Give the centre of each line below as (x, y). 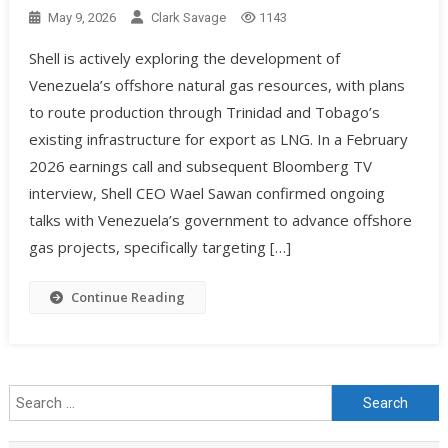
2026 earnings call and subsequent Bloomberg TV (200, 166)
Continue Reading (127, 297)
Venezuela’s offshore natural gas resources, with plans (216, 85)
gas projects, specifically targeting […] (159, 247)
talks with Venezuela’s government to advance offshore (220, 220)
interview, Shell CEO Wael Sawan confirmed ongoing (206, 193)
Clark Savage (188, 18)
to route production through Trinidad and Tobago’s (204, 112)
